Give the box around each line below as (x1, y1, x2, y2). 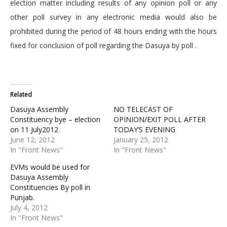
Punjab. (10, 193, 34, 203)
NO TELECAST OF (113, 104, 173, 115)
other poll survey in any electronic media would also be (10, 12, 217, 22)
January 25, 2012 (113, 135, 168, 145)
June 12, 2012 (10, 135, 55, 145)
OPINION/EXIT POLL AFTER (113, 115, 206, 125)
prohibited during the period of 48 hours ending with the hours (10, 26, 217, 36)
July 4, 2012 (10, 203, 48, 213)
